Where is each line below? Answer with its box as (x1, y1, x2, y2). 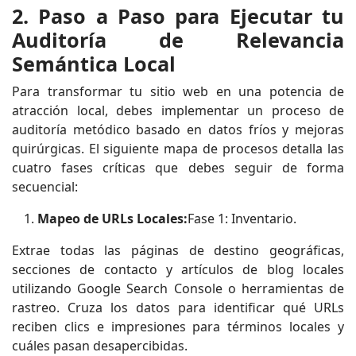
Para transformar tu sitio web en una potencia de (12, 82, 344, 100)
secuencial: (12, 177, 78, 195)
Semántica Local (12, 49, 176, 77)
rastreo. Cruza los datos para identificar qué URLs (12, 298, 344, 316)
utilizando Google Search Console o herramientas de (12, 279, 344, 297)
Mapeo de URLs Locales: (37, 209, 188, 227)
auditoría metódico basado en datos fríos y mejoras (12, 120, 344, 138)
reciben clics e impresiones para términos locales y (12, 317, 344, 335)
